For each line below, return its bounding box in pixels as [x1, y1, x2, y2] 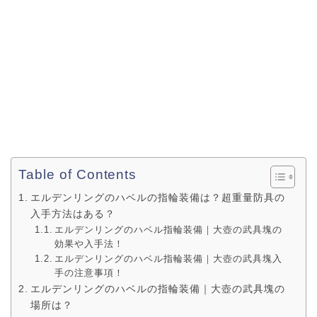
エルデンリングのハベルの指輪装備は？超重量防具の [30, 192, 285, 203]
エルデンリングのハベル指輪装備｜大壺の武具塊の [54, 224, 283, 235]
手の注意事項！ [54, 267, 125, 278]
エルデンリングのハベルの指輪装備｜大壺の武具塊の [30, 283, 285, 294]
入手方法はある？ [30, 208, 115, 219]
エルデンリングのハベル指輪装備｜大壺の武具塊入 [54, 253, 283, 264]
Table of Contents [18, 167, 137, 182]
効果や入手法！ [54, 238, 125, 249]
